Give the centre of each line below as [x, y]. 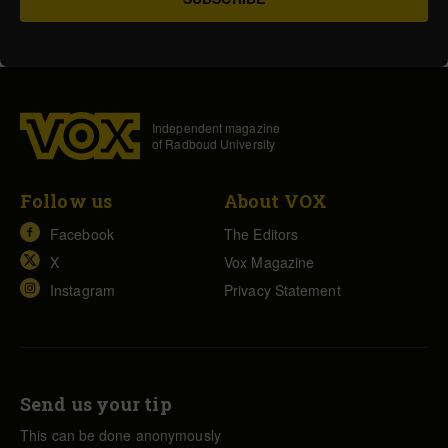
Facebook [82, 233]
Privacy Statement [282, 289]
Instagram [82, 289]
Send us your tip [96, 403]
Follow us [66, 200]
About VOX [275, 200]
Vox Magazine [269, 261]
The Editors [261, 233]
